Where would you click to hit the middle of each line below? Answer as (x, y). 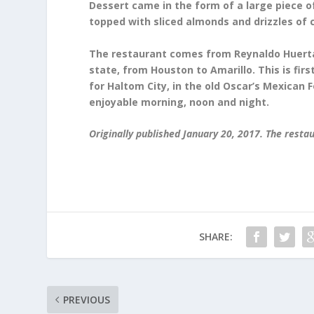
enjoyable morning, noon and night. (179, 102)
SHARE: (216, 237)
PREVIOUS (87, 300)
